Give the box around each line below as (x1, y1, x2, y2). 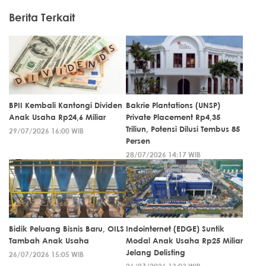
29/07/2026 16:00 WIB (9, 125, 84, 135)
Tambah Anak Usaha (9, 235, 89, 245)
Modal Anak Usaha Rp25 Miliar (126, 235, 243, 245)
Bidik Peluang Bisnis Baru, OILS (9, 223, 124, 233)
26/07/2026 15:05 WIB (9, 249, 84, 259)
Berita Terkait (9, 10, 75, 24)
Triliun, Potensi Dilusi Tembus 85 (126, 123, 240, 134)
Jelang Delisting (126, 247, 185, 257)
